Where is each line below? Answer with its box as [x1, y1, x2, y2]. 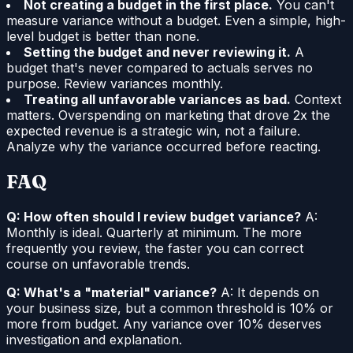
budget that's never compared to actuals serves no [6, 59, 313, 76]
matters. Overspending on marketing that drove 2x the [6, 106, 330, 123]
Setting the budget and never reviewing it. [24, 43, 291, 60]
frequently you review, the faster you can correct [6, 240, 303, 256]
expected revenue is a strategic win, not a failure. [6, 122, 300, 139]
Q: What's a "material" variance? [6, 284, 217, 300]
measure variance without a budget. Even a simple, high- [6, 12, 346, 28]
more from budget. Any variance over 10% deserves [6, 315, 321, 332]
